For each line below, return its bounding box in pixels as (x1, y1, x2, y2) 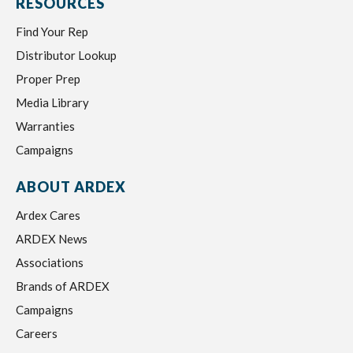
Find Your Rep (16, 24, 88, 39)
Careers (16, 326, 58, 340)
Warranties (16, 119, 75, 133)
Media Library (16, 95, 89, 110)
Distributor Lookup (16, 48, 117, 62)
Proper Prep (16, 72, 80, 86)
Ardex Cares (16, 208, 80, 222)
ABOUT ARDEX (16, 178, 126, 195)
